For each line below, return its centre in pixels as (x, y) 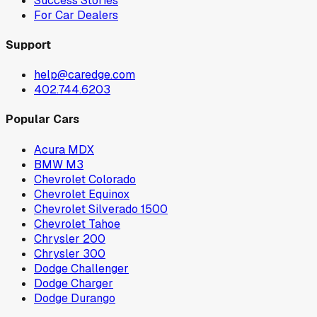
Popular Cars (42, 120)
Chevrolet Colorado (85, 179)
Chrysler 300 (70, 253)
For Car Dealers (76, 15)
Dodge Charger (74, 283)
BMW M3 (59, 164)
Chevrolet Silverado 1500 (101, 209)
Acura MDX (64, 149)
